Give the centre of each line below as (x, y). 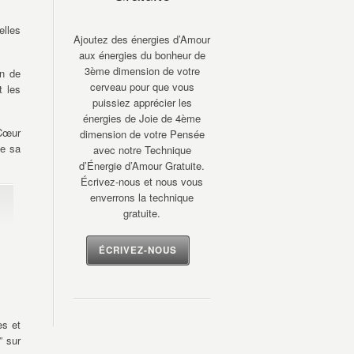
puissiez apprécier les (142, 103)
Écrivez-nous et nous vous (142, 182)
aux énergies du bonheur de (142, 55)
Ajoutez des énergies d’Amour (142, 40)
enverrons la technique (142, 198)
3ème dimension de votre (142, 71)
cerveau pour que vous (142, 87)
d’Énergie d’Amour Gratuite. (142, 166)
